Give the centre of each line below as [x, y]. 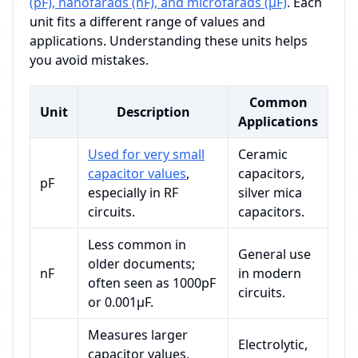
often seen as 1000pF [152, 283]
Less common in [137, 245]
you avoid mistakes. [89, 60]
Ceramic [263, 155]
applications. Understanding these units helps [169, 41]
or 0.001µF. [121, 302]
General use [274, 255]
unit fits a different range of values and [147, 22]
